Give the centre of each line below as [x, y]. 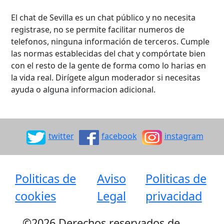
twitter [61, 136]
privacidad [173, 196]
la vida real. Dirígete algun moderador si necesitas [106, 78]
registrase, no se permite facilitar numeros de [98, 30]
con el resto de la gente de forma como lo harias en [109, 66]
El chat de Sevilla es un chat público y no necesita [103, 18]
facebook [119, 136]
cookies [35, 196]
